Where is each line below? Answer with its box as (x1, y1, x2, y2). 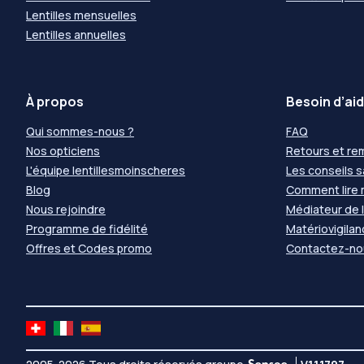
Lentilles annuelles (26, 27, 126, 42)
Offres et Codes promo (26, 240, 152, 256)
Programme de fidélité (26, 221, 148, 236)
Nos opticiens (26, 143, 100, 158)
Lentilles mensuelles (26, 7, 136, 23)
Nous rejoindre (26, 201, 106, 217)
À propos (26, 93, 84, 110)
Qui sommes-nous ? (26, 123, 134, 139)
